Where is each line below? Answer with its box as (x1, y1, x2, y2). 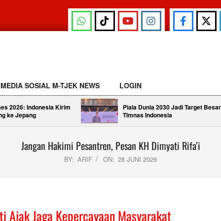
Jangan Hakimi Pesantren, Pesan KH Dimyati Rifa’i (21, 138, 200, 153)
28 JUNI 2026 (118, 154, 157, 164)
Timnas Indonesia (123, 110, 172, 119)
